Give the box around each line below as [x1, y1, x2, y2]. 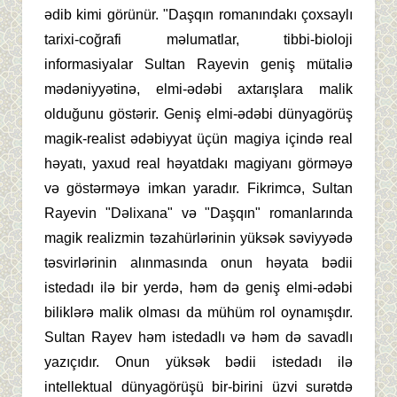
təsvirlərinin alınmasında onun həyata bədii [44, 255, 353, 271]
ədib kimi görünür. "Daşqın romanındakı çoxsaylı [44, 7, 353, 23]
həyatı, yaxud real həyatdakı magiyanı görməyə [44, 156, 353, 172]
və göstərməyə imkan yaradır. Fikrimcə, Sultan [44, 181, 353, 197]
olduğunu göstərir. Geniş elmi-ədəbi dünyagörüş [44, 106, 353, 122]
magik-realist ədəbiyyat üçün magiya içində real [44, 131, 353, 147]
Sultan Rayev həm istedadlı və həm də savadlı [44, 330, 353, 346]
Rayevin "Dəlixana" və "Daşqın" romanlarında [44, 206, 353, 222]
